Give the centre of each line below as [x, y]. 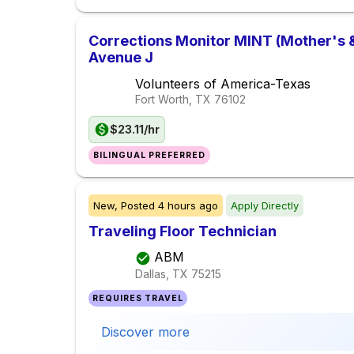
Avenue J [121, 58]
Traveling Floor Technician [183, 232]
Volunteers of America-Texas [223, 84]
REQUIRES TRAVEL [138, 299]
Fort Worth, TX [173, 100]
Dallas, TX [162, 273]
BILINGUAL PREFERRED [150, 156]
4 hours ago [188, 206]
